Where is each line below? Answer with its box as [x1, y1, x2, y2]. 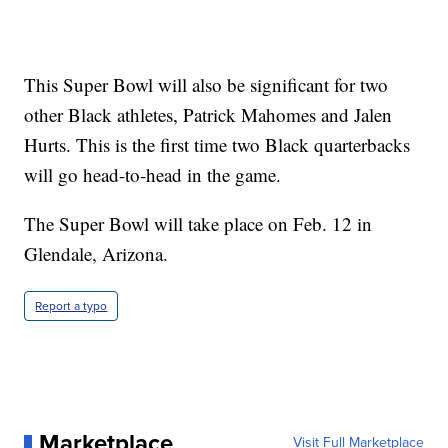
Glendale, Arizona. [24, 241, 169, 267]
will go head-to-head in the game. [24, 162, 282, 188]
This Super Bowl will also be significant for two [24, 72, 389, 98]
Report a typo [35, 297, 108, 316]
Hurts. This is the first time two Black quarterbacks [24, 132, 411, 158]
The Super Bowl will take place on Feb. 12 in [24, 211, 373, 237]
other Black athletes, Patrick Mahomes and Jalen [24, 102, 393, 128]
